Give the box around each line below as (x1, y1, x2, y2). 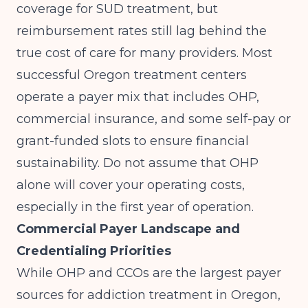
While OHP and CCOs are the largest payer (16, 265, 281, 280)
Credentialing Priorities (16, 243, 171, 258)
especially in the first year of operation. (16, 199, 254, 214)
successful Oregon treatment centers (16, 67, 247, 82)
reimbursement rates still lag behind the (16, 23, 267, 38)
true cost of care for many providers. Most (16, 45, 272, 60)
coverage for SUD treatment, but (16, 1, 218, 16)
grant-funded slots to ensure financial (16, 133, 249, 148)
